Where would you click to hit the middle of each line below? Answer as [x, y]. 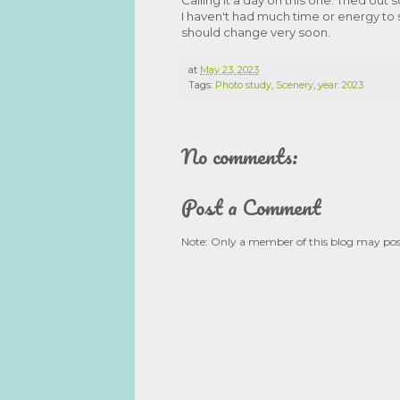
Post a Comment [251, 206]
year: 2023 [341, 85]
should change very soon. [256, 32]
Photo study [243, 85]
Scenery [295, 85]
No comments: [240, 155]
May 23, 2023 [229, 70]
